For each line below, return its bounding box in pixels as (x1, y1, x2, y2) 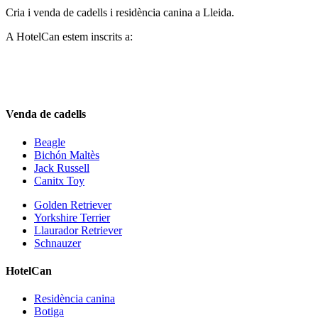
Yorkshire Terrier (34, 211, 110, 224)
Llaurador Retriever (34, 224, 122, 236)
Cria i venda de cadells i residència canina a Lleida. (6, 6, 234, 19)
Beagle (34, 136, 65, 148)
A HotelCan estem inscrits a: (6, 31, 133, 43)
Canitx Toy (34, 174, 84, 187)
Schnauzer (34, 236, 81, 249)
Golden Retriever (34, 198, 111, 211)
